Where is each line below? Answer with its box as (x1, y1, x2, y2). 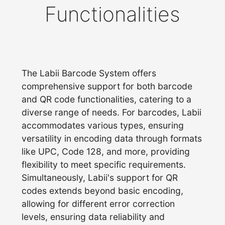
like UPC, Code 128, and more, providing (22, 146, 190, 157)
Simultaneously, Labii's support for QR (22, 172, 178, 183)
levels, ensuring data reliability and (22, 211, 165, 222)
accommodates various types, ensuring (22, 120, 184, 131)
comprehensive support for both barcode (22, 81, 193, 92)
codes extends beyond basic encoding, (22, 185, 184, 196)
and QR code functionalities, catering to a (22, 94, 192, 105)
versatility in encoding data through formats (22, 133, 202, 144)
